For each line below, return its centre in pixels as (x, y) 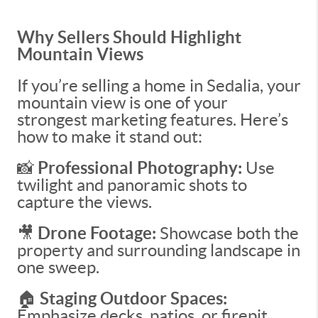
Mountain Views (80, 54)
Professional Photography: (142, 168)
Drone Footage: (95, 233)
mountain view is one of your (122, 103)
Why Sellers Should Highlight (129, 37)
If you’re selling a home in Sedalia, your (159, 86)
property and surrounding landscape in (159, 250)
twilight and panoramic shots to (132, 185)
